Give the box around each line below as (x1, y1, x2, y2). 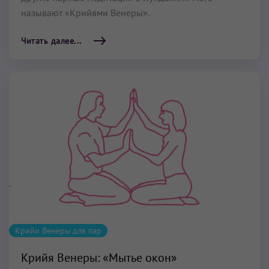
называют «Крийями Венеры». (21, 6, 150, 19)
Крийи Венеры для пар (15, 225, 101, 236)
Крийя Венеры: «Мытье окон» (21, 249, 177, 265)
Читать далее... (21, 35, 82, 46)
